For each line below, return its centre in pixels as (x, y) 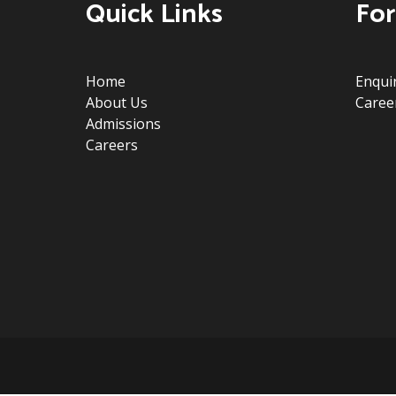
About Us (117, 103)
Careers (112, 145)
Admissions (123, 124)
